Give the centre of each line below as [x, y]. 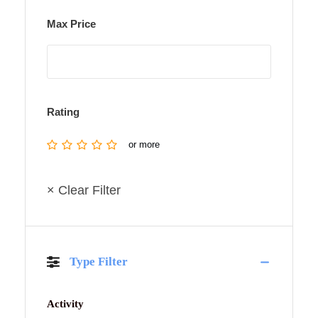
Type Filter [99, 262]
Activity [65, 304]
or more [144, 145]
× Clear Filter [84, 191]
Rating [63, 112]
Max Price [71, 24]
